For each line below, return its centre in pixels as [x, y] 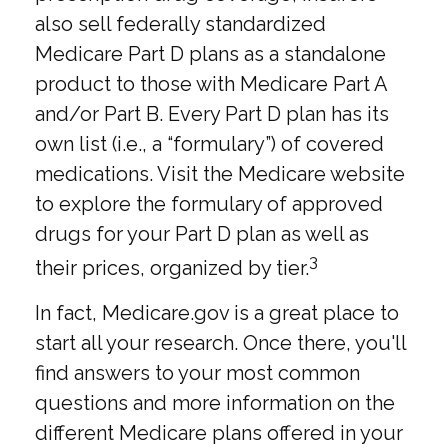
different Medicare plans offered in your [219, 432]
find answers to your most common [197, 372]
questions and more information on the [215, 402]
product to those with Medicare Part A [211, 84]
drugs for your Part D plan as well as [202, 234]
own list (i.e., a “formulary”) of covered [209, 144]
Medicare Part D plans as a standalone [210, 54]
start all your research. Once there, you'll [220, 342]
